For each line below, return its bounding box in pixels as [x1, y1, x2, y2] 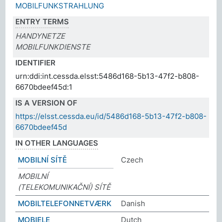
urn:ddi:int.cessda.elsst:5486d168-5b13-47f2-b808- [15, 71, 200, 81]
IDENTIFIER [15, 57, 56, 67]
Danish [121, 198, 145, 208]
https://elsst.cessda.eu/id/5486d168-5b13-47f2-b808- [15, 111, 207, 121]
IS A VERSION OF [15, 98, 78, 108]
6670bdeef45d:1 [15, 82, 73, 92]
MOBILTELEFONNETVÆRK [18, 198, 112, 208]
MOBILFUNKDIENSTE [15, 42, 91, 52]
